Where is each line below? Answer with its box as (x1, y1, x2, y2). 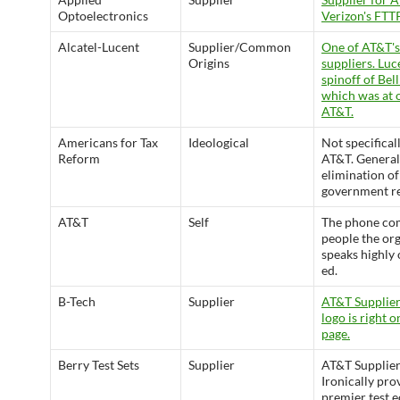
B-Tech (58, 294, 96, 309)
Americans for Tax (58, 135, 158, 150)
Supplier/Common (188, 39, 291, 54)
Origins (188, 55, 229, 71)
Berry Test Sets (58, 357, 139, 372)
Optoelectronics (58, 8, 148, 23)
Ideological (188, 135, 249, 150)
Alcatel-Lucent (58, 39, 139, 54)
